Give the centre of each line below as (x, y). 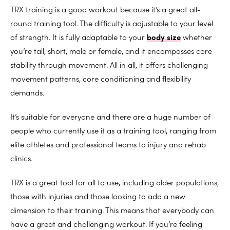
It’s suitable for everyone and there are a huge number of (110, 116)
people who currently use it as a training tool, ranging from (113, 130)
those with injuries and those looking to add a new (98, 196)
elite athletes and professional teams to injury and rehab (108, 144)
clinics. (21, 158)
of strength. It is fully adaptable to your (79, 36)
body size (164, 36)
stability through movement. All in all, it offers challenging (109, 64)
